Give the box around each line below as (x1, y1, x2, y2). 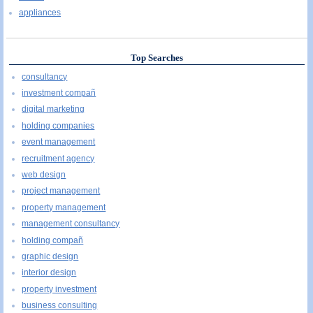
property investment (22, 284, 97, 294)
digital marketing (22, 104, 85, 115)
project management (22, 186, 101, 196)
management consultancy (22, 219, 120, 229)
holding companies (22, 120, 95, 131)
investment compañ (22, 87, 96, 98)
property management (22, 202, 106, 212)
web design (22, 169, 66, 180)
